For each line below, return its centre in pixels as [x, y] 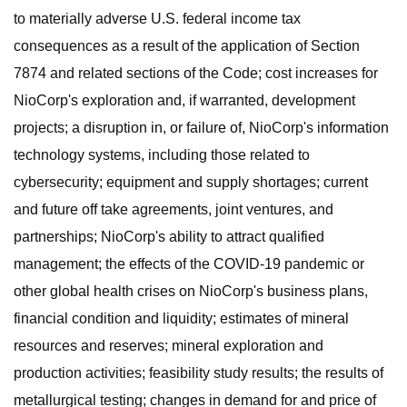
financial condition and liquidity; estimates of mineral [181, 318]
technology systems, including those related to [162, 155]
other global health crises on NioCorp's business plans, [191, 291]
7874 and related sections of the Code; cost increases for [196, 73]
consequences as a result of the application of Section [187, 46]
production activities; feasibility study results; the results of [199, 373]
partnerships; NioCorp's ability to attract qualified [169, 237]
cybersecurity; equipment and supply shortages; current [191, 182]
